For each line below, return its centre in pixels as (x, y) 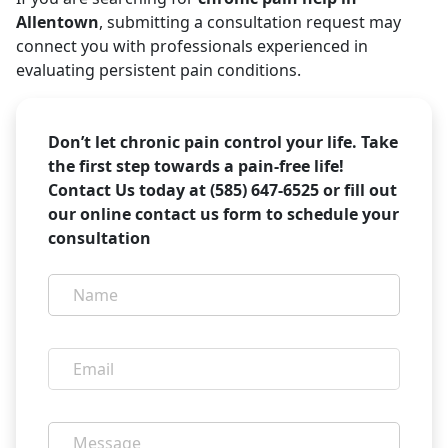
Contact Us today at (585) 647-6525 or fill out (222, 190)
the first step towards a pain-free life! (196, 166)
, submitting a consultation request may (250, 22)
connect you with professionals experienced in (192, 46)
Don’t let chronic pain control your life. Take (223, 142)
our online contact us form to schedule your (223, 214)
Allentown (57, 22)
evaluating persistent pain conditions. (158, 70)
